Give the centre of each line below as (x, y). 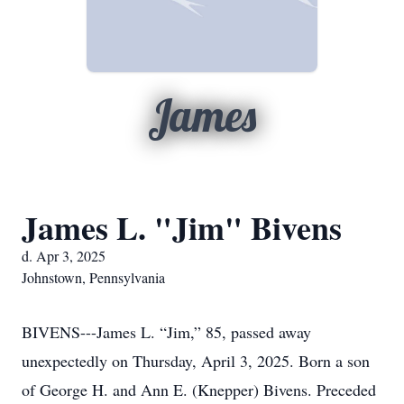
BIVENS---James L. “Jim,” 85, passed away (166, 332)
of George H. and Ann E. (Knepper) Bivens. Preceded (199, 390)
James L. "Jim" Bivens (182, 227)
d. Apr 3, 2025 (64, 256)
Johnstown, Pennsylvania (93, 277)
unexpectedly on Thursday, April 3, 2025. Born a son (196, 361)
